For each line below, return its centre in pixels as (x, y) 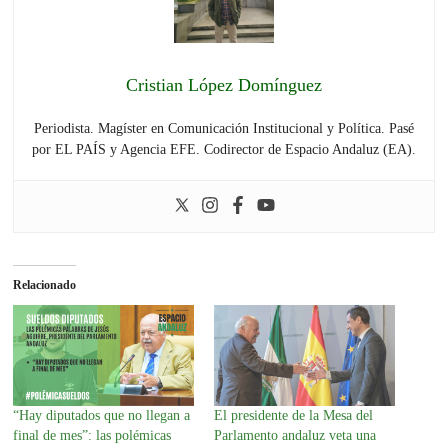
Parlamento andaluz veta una (294, 436)
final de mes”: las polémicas (92, 436)
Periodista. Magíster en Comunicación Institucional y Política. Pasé (223, 128)
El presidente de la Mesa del (293, 416)
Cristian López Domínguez (223, 84)
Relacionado (45, 284)
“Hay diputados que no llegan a (102, 416)
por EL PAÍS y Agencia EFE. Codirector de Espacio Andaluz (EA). (223, 149)
